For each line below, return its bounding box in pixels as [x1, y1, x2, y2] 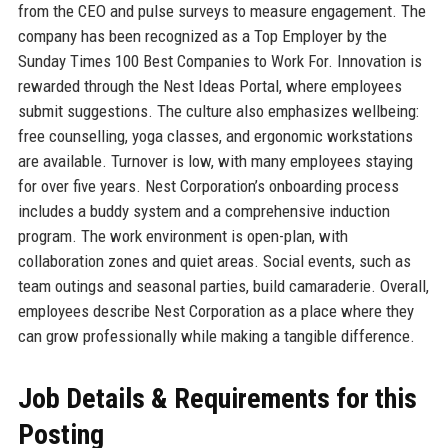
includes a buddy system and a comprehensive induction [17, 200, 390, 221]
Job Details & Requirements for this [17, 381, 417, 415]
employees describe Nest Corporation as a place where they [17, 300, 414, 321]
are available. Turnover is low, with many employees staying [17, 150, 413, 171]
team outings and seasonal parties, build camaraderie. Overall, [17, 275, 429, 296]
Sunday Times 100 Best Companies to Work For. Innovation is [17, 50, 422, 71]
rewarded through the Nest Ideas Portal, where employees [17, 75, 402, 96]
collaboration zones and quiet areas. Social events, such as [17, 250, 411, 271]
